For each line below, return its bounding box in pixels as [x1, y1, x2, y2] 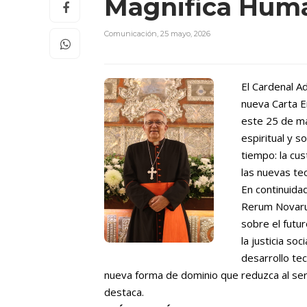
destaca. [104, 284, 144, 299]
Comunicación [104, 28, 157, 38]
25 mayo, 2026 [160, 28, 210, 38]
